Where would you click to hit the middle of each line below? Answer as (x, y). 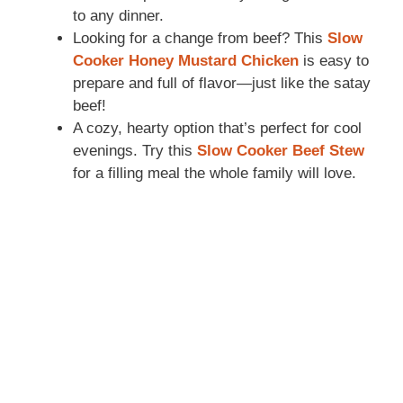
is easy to (334, 60)
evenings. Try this (135, 150)
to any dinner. (118, 15)
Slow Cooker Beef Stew (281, 150)
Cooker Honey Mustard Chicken (186, 60)
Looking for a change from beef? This (200, 38)
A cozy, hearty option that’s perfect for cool (217, 128)
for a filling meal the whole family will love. (215, 173)
